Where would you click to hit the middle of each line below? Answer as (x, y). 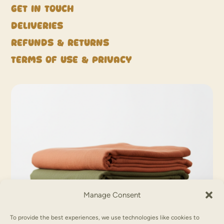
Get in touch (43, 8)
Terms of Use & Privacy (73, 59)
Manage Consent (112, 195)
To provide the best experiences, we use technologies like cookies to (105, 217)
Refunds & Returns (60, 42)
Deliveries (37, 25)
